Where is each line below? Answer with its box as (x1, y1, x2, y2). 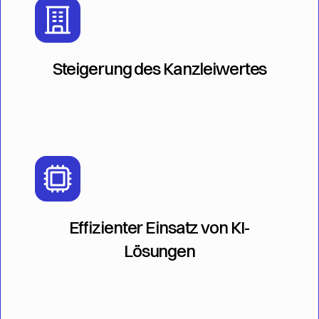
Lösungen (123, 240, 196, 261)
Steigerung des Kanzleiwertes (52, 58, 267, 79)
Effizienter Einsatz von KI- (68, 216, 251, 238)
